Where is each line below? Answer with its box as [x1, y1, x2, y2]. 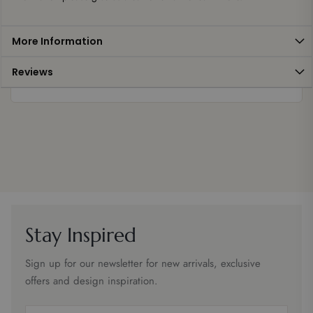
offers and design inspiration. [25, 273, 158, 289]
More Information [12, 34, 103, 48]
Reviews [12, 65, 53, 79]
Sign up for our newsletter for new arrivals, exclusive [25, 256, 261, 272]
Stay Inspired [25, 223, 136, 248]
